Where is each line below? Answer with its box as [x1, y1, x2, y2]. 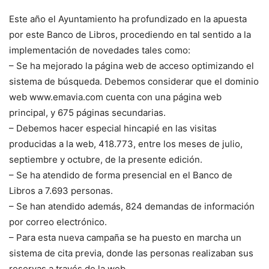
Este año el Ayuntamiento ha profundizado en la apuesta [9, 13, 247, 25]
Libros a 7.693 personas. [9, 185, 113, 197]
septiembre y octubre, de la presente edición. [9, 154, 202, 166]
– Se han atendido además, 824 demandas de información [9, 201, 255, 213]
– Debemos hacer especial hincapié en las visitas [9, 122, 217, 134]
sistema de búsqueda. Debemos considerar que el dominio [9, 76, 259, 88]
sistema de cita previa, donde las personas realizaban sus [9, 247, 253, 259]
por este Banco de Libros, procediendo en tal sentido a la [9, 29, 251, 41]
